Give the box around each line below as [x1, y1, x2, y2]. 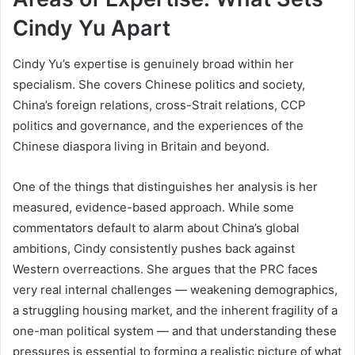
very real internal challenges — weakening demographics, [13, 281, 338, 297]
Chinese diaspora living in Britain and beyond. [13, 138, 269, 154]
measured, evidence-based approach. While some [13, 199, 294, 215]
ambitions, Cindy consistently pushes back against [13, 240, 295, 256]
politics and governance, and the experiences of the [13, 117, 303, 133]
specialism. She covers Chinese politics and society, [13, 76, 305, 92]
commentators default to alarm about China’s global [13, 219, 300, 235]
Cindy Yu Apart [13, 15, 170, 42]
